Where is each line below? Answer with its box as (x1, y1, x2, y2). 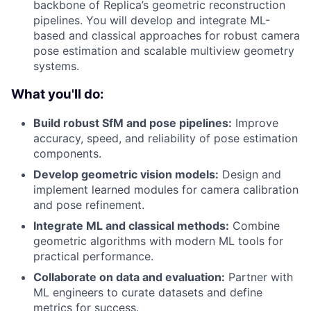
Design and (219, 167, 281, 181)
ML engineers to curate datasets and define (33, 285, 262, 299)
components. (33, 146, 101, 160)
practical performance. (33, 249, 153, 263)
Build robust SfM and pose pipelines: (33, 115, 232, 130)
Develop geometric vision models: (33, 167, 219, 181)
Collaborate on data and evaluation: (33, 269, 225, 284)
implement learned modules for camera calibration (33, 182, 299, 196)
